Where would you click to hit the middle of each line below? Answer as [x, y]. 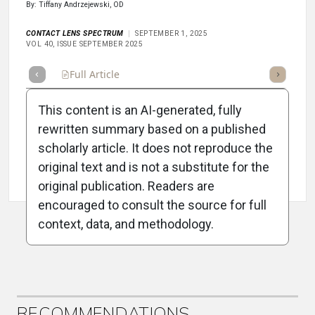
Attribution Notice [80, 175]
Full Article [95, 75]
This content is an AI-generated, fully [140, 110]
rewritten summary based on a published [152, 129]
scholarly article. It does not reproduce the [155, 148]
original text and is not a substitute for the [154, 167]
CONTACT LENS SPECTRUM [75, 34]
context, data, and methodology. [126, 224]
